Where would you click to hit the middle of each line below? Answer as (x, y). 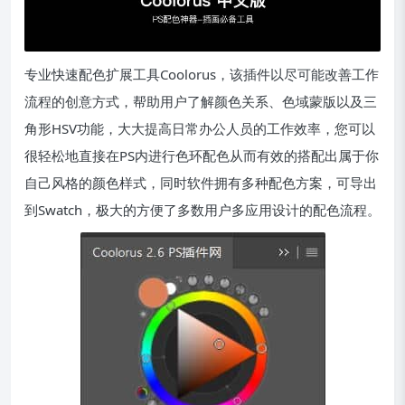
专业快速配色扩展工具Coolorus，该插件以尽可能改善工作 (202, 75)
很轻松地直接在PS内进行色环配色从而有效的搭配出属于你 (202, 156)
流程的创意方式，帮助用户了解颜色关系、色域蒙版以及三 (201, 102)
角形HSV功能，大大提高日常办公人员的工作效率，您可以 (200, 129)
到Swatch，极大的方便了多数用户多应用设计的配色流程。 (202, 210)
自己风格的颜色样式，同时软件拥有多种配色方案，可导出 (201, 183)
